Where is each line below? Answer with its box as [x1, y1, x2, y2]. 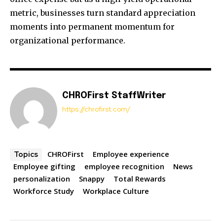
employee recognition [84, 161, 164, 172]
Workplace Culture [83, 186, 149, 196]
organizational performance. [10, 36, 125, 46]
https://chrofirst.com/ [62, 105, 130, 114]
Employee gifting [13, 161, 75, 172]
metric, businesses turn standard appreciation [10, 8, 195, 18]
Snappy [79, 174, 105, 184]
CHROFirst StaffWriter [62, 91, 166, 101]
